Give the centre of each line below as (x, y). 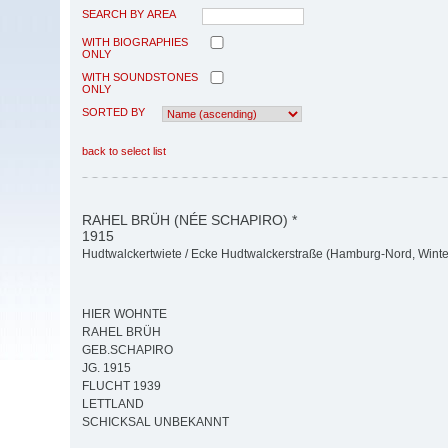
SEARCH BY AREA (129, 13)
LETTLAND (113, 404)
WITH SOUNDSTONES (140, 76)
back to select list (124, 150)
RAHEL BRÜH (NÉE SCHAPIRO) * (189, 219)
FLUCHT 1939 (121, 386)
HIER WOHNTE (124, 314)
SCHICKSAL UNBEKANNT (155, 422)
